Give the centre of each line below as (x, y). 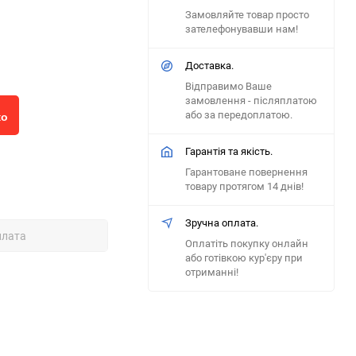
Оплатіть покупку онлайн (247, 243)
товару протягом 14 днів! (244, 186)
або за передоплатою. (239, 114)
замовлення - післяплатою (251, 100)
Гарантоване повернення (246, 172)
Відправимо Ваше (228, 86)
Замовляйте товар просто (247, 14)
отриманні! (212, 272)
